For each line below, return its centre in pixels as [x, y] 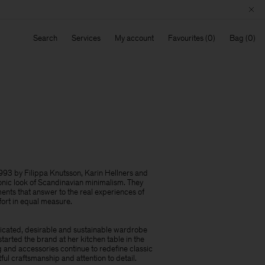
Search [45, 38]
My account [134, 38]
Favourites [186, 38]
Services [86, 38]
